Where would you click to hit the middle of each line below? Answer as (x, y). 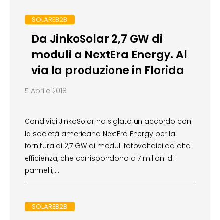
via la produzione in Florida (108, 71)
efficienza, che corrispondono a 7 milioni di (99, 158)
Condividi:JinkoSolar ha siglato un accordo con (108, 122)
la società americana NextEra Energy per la (100, 134)
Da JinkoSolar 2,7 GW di (97, 39)
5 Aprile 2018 (46, 91)
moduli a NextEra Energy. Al (109, 55)
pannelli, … (42, 171)
